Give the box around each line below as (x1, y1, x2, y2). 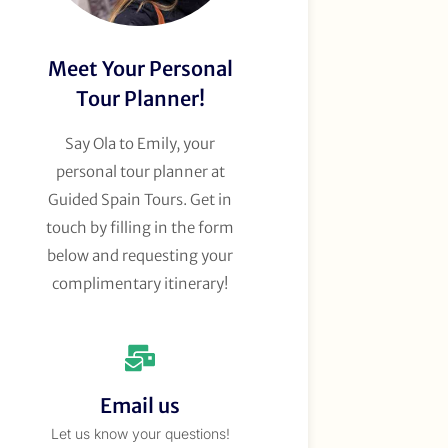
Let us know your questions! (50, 424, 230, 442)
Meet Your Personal (47, 55, 233, 81)
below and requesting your (47, 245, 234, 265)
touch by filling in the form (46, 217, 235, 237)
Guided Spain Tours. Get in (48, 189, 233, 209)
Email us (100, 392, 181, 418)
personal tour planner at (55, 161, 225, 181)
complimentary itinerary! (52, 273, 229, 293)
